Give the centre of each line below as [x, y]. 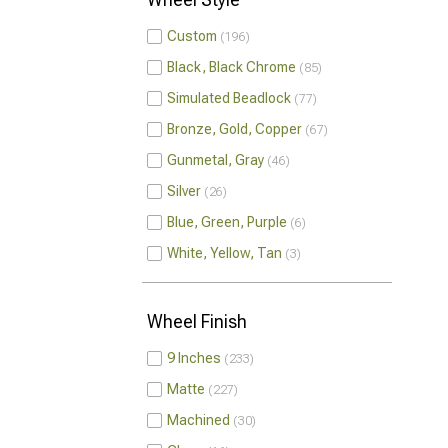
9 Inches [194, 358]
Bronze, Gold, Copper [234, 129]
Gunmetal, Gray [215, 160]
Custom [192, 36]
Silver [184, 191]
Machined [198, 420]
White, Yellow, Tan [224, 253]
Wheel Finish [197, 321]
